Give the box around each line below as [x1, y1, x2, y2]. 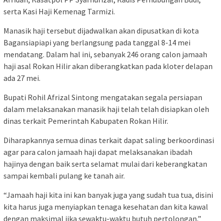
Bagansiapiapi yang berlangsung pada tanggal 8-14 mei [3, 37, 190, 48]
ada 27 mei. [3, 73, 40, 83]
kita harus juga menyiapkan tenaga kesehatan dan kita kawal [3, 202, 208, 212]
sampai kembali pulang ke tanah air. [3, 171, 125, 181]
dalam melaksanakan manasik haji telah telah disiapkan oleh [3, 104, 209, 114]
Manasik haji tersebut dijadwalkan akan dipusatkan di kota [3, 26, 199, 36]
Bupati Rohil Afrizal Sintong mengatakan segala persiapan [3, 92, 202, 103]
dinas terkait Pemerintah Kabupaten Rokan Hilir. [3, 116, 168, 126]
